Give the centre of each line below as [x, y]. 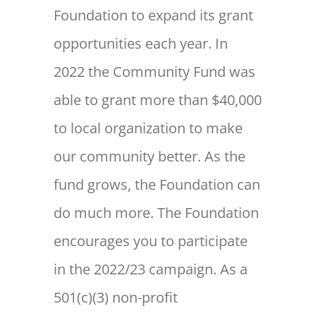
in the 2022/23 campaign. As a [151, 269]
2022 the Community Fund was [155, 72]
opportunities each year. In [141, 44]
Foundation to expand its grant [154, 16]
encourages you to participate [151, 241]
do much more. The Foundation [157, 213]
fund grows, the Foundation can [157, 185]
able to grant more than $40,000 [158, 100]
